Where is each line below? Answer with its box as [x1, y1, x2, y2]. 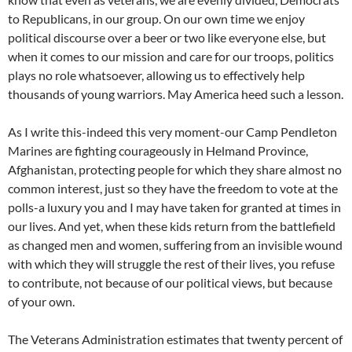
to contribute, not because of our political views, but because [8, 275, 332, 291]
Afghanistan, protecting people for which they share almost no [8, 162, 342, 178]
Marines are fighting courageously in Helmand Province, [8, 143, 308, 159]
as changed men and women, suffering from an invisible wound [8, 237, 343, 253]
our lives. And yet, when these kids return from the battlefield [8, 218, 335, 234]
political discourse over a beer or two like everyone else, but [8, 30, 326, 46]
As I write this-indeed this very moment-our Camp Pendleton [8, 124, 337, 140]
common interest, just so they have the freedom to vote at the [8, 181, 338, 196]
